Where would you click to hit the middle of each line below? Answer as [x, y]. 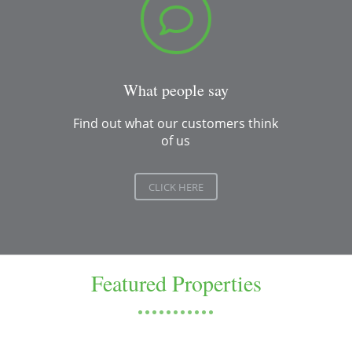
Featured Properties [176, 282]
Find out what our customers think [176, 123]
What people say [176, 90]
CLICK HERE [176, 187]
